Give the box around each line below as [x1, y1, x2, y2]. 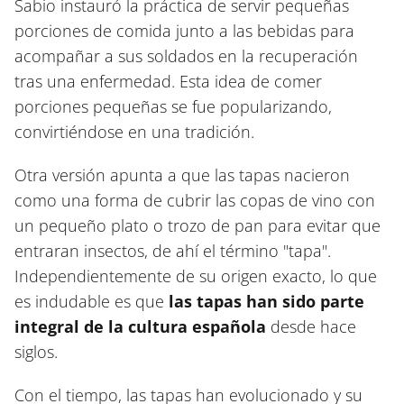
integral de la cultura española [14, 316, 266, 337]
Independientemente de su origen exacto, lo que [14, 265, 377, 287]
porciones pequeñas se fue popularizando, [14, 96, 332, 117]
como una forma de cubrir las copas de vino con [14, 189, 375, 211]
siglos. [14, 341, 58, 363]
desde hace [266, 316, 356, 337]
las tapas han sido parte [169, 290, 364, 312]
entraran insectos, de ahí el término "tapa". [14, 240, 331, 262]
